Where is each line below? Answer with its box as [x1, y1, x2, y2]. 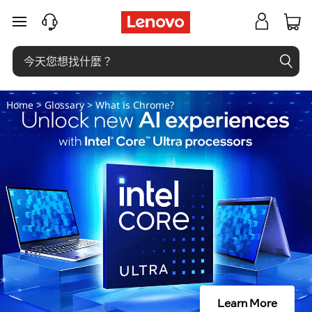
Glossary [44, 98, 84, 111]
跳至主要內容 [11, 23, 78, 39]
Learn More [217, 295, 277, 310]
